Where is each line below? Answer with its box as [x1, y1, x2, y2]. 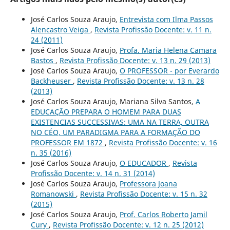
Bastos [30, 55, 55, 65]
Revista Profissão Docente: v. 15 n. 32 [80, 188, 207, 199]
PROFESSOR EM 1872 [30, 137, 105, 147]
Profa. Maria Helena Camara [119, 45, 217, 55]
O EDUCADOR [119, 158, 168, 168]
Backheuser [30, 75, 73, 86]
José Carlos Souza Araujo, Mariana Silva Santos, [30, 96, 196, 106]
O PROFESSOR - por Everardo [119, 65, 219, 75]
